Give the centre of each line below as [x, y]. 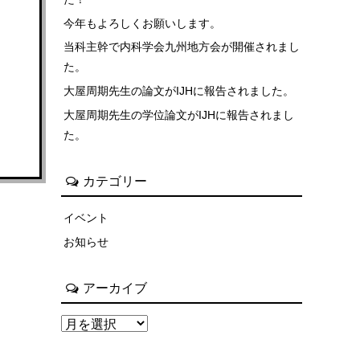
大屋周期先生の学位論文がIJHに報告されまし [179, 115]
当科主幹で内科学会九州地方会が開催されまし [182, 47]
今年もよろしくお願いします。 [142, 23]
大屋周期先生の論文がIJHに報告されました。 [179, 91]
